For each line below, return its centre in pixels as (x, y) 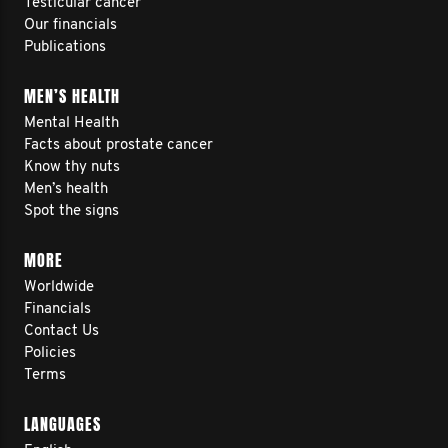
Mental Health (71, 123)
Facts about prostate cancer (118, 145)
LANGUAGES (62, 424)
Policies (50, 353)
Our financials (70, 25)
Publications (65, 47)
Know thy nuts (72, 167)
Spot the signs (71, 211)
